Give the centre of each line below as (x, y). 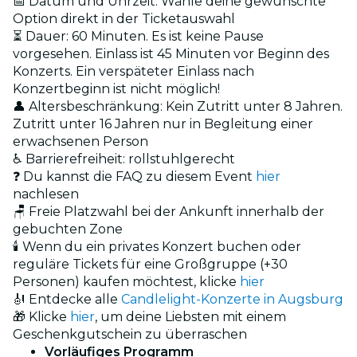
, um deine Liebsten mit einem (190, 316)
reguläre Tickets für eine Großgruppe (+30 (150, 264)
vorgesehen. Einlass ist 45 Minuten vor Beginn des (171, 53)
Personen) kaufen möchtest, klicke (126, 281)
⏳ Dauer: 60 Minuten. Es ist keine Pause (138, 36)
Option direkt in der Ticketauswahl (124, 18)
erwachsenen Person (80, 141)
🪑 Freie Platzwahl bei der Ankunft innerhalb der (169, 211)
